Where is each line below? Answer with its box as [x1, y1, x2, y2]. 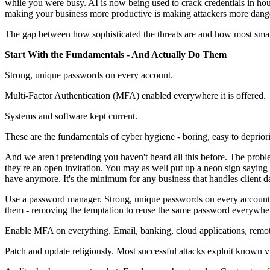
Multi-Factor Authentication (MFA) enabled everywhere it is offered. [5, 90, 268, 101]
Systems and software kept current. [5, 111, 140, 122]
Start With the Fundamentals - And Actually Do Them [5, 49, 227, 60]
